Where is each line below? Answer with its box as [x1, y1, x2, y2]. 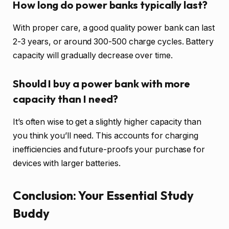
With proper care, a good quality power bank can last [13, 22, 215, 33]
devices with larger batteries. [13, 158, 121, 168]
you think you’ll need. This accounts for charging [13, 130, 199, 141]
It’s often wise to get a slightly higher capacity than [13, 117, 201, 127]
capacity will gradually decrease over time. [13, 50, 173, 60]
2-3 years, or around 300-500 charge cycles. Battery [13, 36, 214, 47]
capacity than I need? [13, 93, 119, 106]
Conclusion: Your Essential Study [13, 188, 194, 203]
